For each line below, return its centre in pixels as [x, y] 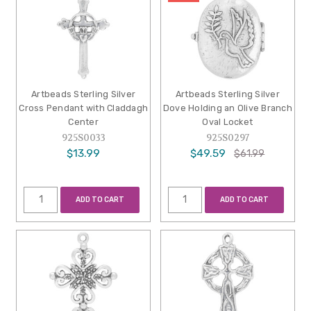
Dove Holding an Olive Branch [227, 108]
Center [83, 122]
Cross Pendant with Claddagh [84, 108]
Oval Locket [228, 122]
